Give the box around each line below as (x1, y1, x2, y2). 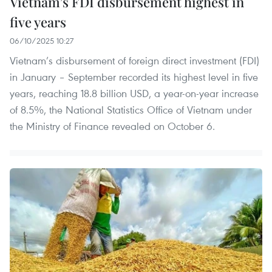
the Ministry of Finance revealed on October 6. (10, 119, 215, 134)
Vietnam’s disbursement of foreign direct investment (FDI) (10, 53, 259, 68)
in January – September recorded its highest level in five (10, 70, 258, 84)
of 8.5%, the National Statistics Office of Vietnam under (10, 103, 252, 117)
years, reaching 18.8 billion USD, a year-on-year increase (10, 86, 259, 101)
